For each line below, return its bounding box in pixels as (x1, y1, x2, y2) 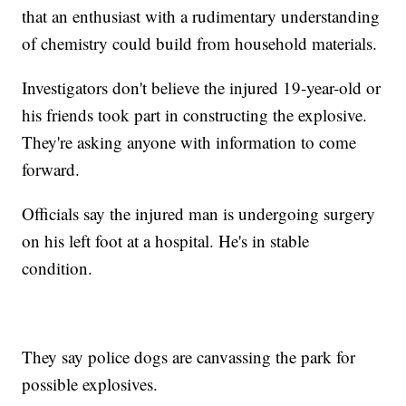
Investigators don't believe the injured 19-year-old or (22, 76, 382, 100)
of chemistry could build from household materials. (22, 32, 378, 55)
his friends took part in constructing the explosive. (22, 103, 368, 127)
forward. (22, 158, 81, 181)
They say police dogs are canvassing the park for (22, 345, 356, 369)
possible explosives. (22, 372, 159, 396)
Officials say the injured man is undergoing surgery (22, 202, 376, 226)
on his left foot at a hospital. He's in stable (22, 229, 310, 253)
